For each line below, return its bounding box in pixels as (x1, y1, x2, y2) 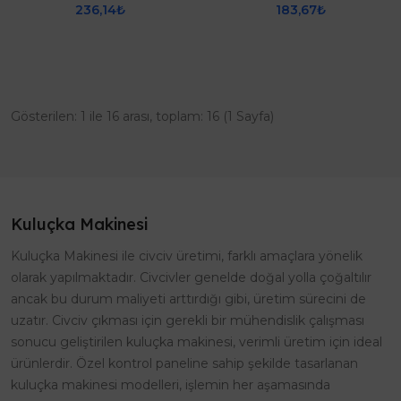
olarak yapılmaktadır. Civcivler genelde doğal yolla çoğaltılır (11, 269, 371, 286)
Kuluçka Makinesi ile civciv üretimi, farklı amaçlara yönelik (11, 248, 363, 264)
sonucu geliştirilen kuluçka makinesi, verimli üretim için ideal (11, 334, 382, 350)
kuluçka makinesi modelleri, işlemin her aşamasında (11, 377, 330, 393)
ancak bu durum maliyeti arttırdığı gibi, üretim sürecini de (11, 291, 366, 307)
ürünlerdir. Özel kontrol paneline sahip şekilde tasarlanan (11, 355, 358, 371)
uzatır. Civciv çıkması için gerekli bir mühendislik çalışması (11, 312, 364, 328)
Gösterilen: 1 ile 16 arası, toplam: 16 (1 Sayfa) (11, 108, 274, 124)
